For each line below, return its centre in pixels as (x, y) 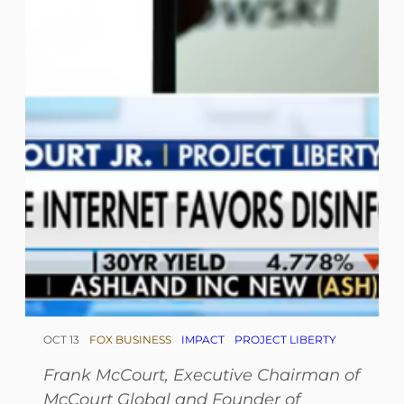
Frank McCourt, (108, 374)
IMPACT (203, 339)
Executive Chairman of (266, 374)
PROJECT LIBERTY (285, 339)
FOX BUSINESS (130, 339)
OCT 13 (61, 339)
